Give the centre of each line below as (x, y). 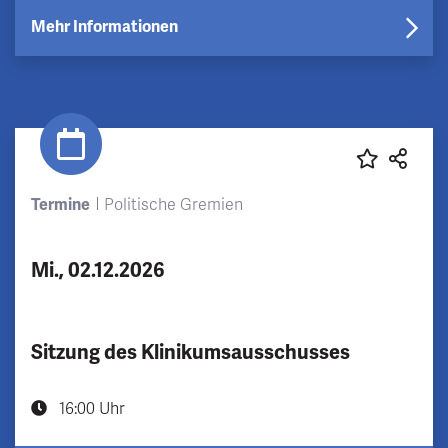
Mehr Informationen (104, 26)
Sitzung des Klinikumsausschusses (190, 352)
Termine (60, 204)
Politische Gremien (173, 204)
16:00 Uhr (90, 408)
